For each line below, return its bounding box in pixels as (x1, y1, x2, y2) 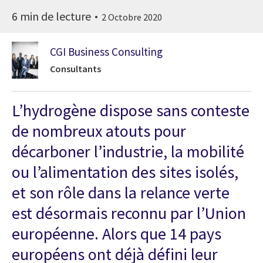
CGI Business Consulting (50, 45, 163, 59)
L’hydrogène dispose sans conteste (12, 99, 249, 121)
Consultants (50, 63, 101, 75)
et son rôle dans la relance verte (12, 181, 230, 203)
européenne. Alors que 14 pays (12, 222, 221, 244)
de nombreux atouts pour (12, 120, 186, 141)
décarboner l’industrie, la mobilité (12, 140, 244, 162)
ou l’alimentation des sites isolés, (12, 161, 238, 183)
